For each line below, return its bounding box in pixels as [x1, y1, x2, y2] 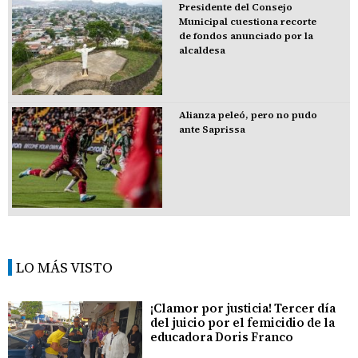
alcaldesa [178, 44, 225, 58]
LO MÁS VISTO [16, 257, 113, 277]
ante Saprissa [178, 122, 245, 136]
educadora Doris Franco [150, 328, 294, 345]
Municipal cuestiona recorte [178, 15, 316, 29]
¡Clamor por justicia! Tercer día [150, 299, 336, 316]
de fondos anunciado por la [178, 30, 313, 43]
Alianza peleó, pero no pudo [178, 108, 317, 121]
